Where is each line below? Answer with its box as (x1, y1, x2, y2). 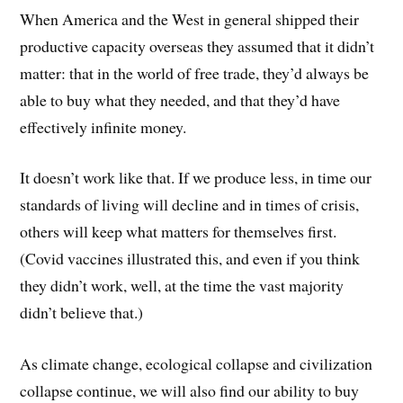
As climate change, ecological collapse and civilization (20, 353, 373, 375)
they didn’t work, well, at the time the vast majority (20, 274, 345, 297)
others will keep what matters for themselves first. (20, 220, 337, 243)
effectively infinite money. (20, 115, 187, 138)
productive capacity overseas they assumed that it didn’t (20, 34, 375, 57)
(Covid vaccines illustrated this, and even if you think (20, 247, 361, 270)
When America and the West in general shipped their (20, 7, 360, 30)
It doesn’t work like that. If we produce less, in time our (20, 166, 372, 189)
